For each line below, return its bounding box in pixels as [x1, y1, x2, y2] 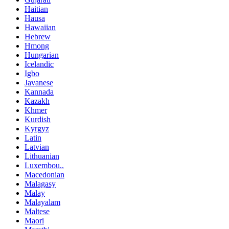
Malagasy [25, 179, 56, 189]
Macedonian [25, 170, 64, 179]
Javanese [25, 78, 53, 87]
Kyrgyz [25, 124, 49, 133]
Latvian [25, 143, 49, 152]
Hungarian [25, 51, 59, 60]
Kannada [25, 87, 54, 97]
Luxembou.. [25, 161, 64, 170]
